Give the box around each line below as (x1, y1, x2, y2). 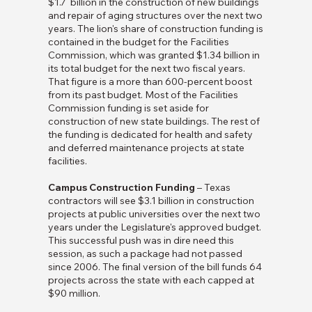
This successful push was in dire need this (47, 234, 234, 247)
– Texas (194, 181, 231, 194)
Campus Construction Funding (47, 181, 195, 194)
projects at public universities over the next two (47, 208, 260, 221)
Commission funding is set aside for (47, 102, 209, 115)
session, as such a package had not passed (47, 247, 242, 260)
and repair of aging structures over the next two (47, 9, 263, 22)
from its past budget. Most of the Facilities (47, 88, 238, 102)
